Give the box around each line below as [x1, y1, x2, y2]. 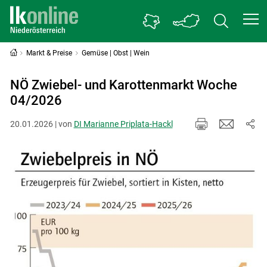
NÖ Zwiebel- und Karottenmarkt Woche [10, 77, 237, 92]
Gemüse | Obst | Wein [82, 49, 150, 57]
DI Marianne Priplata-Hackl [73, 119, 173, 129]
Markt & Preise [26, 49, 73, 57]
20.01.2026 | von [10, 119, 74, 129]
